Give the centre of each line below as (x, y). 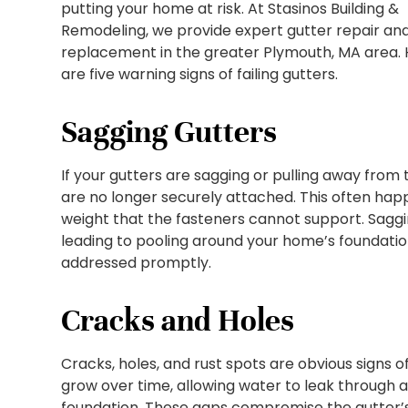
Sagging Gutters (169, 133)
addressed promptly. (137, 263)
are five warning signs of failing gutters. (200, 75)
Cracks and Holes (178, 321)
